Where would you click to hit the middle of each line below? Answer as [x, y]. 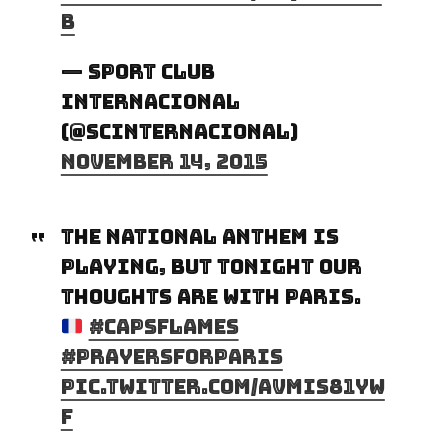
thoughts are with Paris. [210, 296]
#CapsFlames [163, 326]
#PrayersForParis [171, 356]
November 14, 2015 [164, 161]
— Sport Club [137, 71]
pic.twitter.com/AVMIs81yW [222, 386]
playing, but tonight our [211, 266]
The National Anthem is [199, 236]
